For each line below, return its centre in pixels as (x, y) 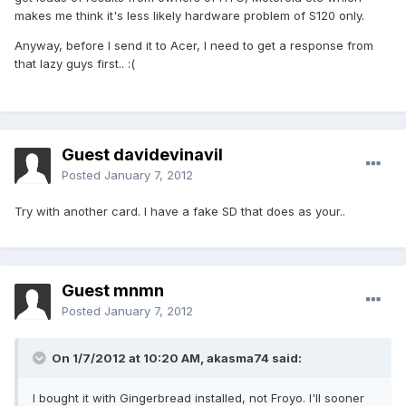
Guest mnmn (113, 291)
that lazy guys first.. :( (75, 64)
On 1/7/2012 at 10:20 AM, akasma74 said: (175, 358)
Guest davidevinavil (142, 155)
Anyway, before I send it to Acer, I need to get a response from (194, 46)
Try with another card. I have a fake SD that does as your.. (180, 212)
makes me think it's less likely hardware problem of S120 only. (189, 16)
